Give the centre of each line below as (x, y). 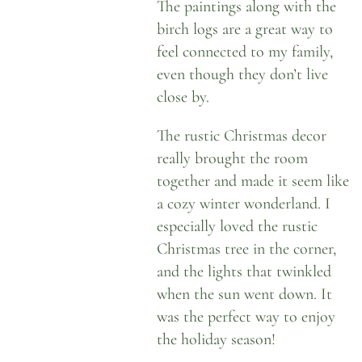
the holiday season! (217, 339)
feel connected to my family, (245, 52)
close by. (183, 97)
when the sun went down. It (245, 294)
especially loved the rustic (238, 226)
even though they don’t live (243, 74)
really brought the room (233, 158)
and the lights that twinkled (244, 271)
